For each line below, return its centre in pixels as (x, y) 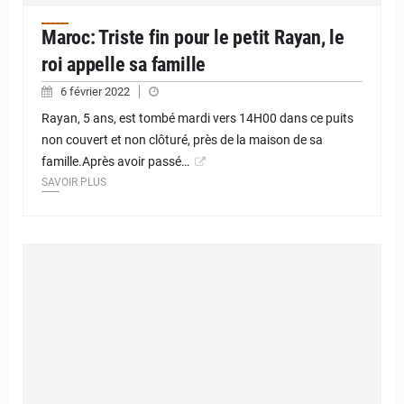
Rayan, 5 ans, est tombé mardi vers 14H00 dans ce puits (197, 119)
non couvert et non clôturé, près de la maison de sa (182, 140)
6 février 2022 (96, 92)
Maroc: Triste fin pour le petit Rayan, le (193, 38)
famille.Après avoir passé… (115, 162)
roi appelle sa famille (124, 65)
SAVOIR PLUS (74, 183)
